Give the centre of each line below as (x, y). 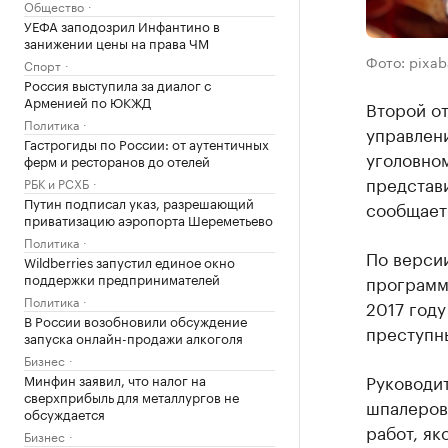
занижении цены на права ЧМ (116, 41)
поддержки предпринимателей (122, 277)
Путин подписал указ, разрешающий (139, 201)
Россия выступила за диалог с (117, 83)
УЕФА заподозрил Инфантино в (122, 24)
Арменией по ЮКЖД (87, 100)
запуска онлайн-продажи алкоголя (133, 336)
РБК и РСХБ (56, 182)
